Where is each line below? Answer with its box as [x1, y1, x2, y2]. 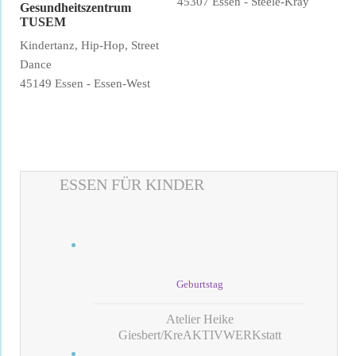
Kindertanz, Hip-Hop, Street [20, 39, 159, 52]
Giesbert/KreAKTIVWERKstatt [118, 328, 281, 342]
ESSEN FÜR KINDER [60, 176, 204, 193]
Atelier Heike [165, 312, 234, 326]
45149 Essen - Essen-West [20, 77, 150, 90]
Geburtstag [176, 278, 223, 290]
